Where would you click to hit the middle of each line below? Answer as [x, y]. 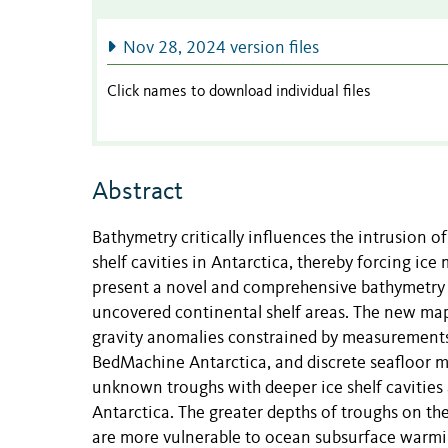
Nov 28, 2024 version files [220, 48]
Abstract [137, 192]
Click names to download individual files [239, 91]
